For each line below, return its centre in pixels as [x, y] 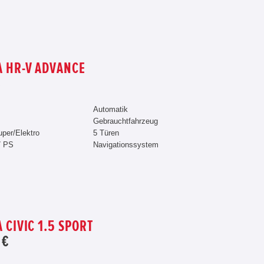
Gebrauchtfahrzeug [125, 121]
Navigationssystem [126, 145]
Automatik [110, 109]
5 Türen [106, 133]
